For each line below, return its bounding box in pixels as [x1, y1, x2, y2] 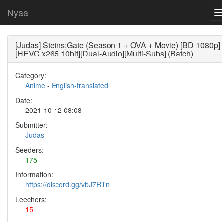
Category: [15, 70, 46, 80]
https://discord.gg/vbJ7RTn [25, 179, 110, 189]
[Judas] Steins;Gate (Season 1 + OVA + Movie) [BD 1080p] [15, 39, 220, 51]
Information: [15, 169, 53, 179]
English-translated [52, 80, 108, 90]
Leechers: [15, 194, 47, 204]
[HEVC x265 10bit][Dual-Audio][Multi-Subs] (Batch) [15, 48, 193, 59]
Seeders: [15, 145, 44, 155]
